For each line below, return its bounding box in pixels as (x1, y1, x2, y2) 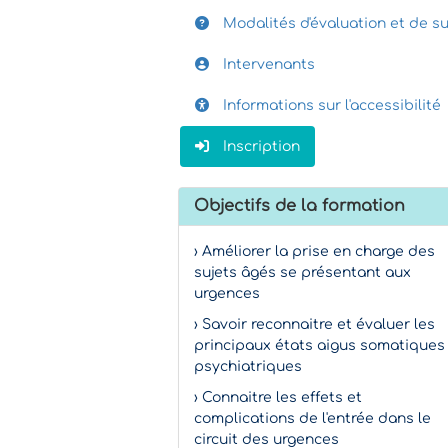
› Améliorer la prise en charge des (194, 244, 435, 260)
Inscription (219, 139, 300, 155)
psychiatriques (194, 359, 302, 375)
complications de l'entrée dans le (194, 411, 431, 427)
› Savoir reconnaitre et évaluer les (194, 317, 435, 333)
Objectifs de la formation (194, 197, 405, 216)
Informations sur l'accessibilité (219, 98, 441, 114)
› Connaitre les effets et (194, 390, 362, 406)
